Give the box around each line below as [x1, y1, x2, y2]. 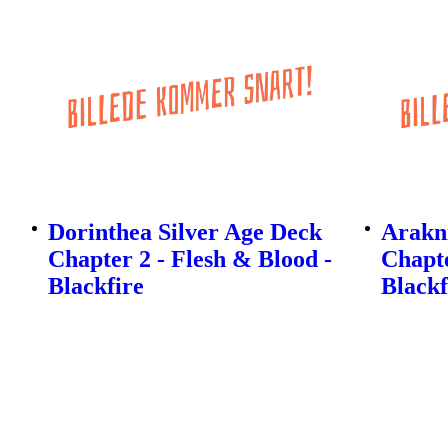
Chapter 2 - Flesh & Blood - [48, 245, 332, 272]
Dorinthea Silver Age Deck [48, 218, 322, 245]
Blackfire [48, 272, 144, 299]
